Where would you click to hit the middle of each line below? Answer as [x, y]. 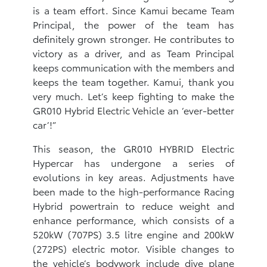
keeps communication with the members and [133, 67]
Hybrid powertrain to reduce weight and [133, 205]
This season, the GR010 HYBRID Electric [133, 148]
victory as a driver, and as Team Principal [133, 52]
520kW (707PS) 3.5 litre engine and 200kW [133, 234]
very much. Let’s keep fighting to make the [133, 95]
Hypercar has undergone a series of [133, 162]
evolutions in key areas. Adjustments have [133, 176]
